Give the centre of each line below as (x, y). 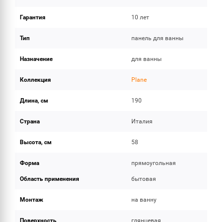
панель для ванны (158, 38)
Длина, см (34, 101)
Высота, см (36, 142)
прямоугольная (154, 163)
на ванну (144, 200)
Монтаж (31, 200)
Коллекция (35, 80)
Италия (142, 121)
